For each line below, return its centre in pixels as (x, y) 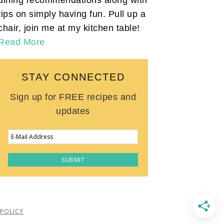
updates (73, 111)
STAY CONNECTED (73, 77)
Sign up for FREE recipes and (73, 97)
